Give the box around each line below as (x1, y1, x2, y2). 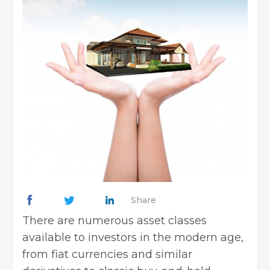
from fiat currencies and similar (22, 248, 192, 262)
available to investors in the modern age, (22, 231, 243, 245)
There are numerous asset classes (22, 214, 207, 228)
